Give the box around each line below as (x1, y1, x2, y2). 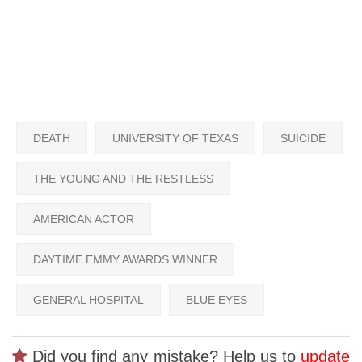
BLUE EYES (186, 293, 247, 306)
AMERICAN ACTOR (33, 212, 134, 225)
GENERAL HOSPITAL (33, 293, 144, 306)
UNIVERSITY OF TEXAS (112, 131, 238, 145)
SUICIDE (280, 131, 326, 145)
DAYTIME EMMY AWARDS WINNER (33, 252, 217, 266)
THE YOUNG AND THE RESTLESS (33, 171, 213, 185)
